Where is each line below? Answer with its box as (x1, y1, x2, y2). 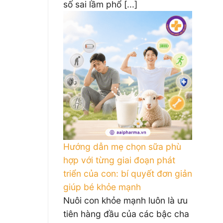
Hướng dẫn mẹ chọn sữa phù (63, 141, 181, 152)
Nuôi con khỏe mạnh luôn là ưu (63, 195, 188, 206)
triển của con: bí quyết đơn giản (63, 168, 192, 179)
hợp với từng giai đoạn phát (63, 155, 175, 165)
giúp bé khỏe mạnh (63, 182, 141, 192)
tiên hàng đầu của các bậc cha (63, 209, 189, 219)
